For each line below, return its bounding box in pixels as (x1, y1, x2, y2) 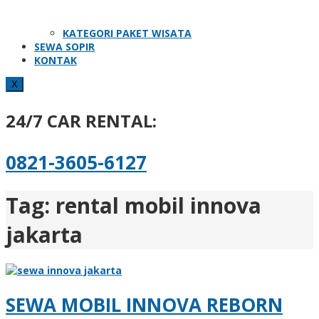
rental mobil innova (56, 190, 261, 220)
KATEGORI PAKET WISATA (63, 26, 192, 40)
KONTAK (34, 53, 77, 67)
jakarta (6, 219, 83, 249)
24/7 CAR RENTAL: (6, 109, 157, 132)
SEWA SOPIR (34, 40, 95, 53)
